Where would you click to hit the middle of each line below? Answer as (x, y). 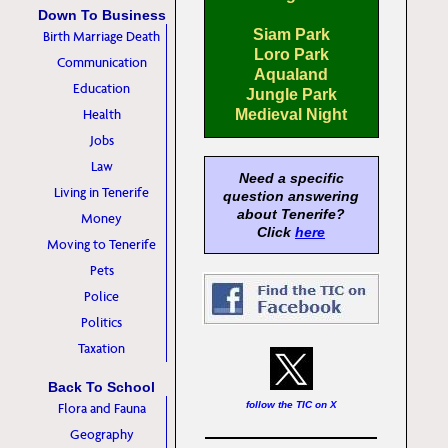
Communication (101, 62)
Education (101, 88)
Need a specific (291, 178)
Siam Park (291, 34)
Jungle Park (291, 94)
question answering (291, 196)
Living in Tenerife (101, 192)
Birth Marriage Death (101, 36)
